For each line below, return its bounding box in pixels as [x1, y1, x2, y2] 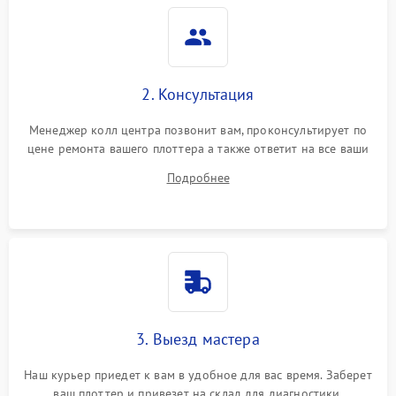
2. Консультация [141, 83, 255, 104]
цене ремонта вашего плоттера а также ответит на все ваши [27, 140, 369, 156]
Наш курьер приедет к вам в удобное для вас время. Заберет [24, 366, 372, 383]
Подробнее [166, 169, 230, 186]
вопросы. [172, 158, 224, 175]
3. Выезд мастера [136, 328, 260, 349]
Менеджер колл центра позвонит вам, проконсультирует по [28, 121, 368, 138]
